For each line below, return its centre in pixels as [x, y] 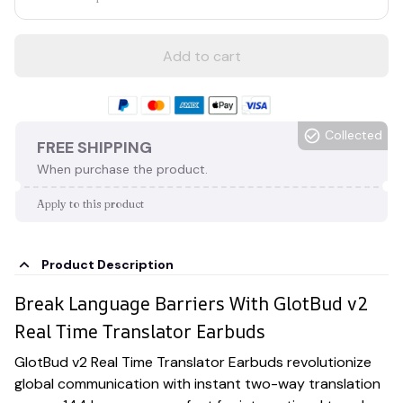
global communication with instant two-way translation [197, 383]
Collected [354, 135]
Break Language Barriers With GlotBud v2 [192, 304]
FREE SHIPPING [94, 147]
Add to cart [201, 56]
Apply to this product [90, 203]
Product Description [107, 265]
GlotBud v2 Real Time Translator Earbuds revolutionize [193, 362]
